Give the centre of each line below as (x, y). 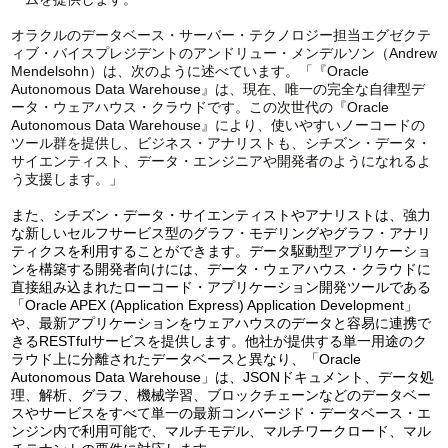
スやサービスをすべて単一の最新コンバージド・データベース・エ (220, 413)
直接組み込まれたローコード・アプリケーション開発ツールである (220, 287)
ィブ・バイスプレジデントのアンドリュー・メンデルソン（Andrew (223, 53)
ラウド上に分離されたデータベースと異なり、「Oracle (185, 359)
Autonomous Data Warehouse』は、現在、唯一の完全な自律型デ (217, 89)
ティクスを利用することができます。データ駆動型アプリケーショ (220, 251)
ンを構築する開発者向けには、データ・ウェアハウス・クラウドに (220, 269)
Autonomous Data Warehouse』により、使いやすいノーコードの (217, 125)
